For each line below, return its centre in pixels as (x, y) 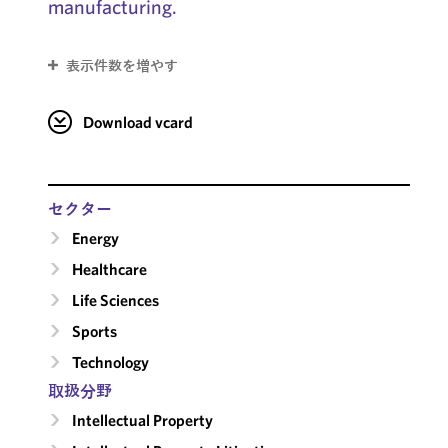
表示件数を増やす (121, 65)
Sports (94, 330)
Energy (95, 237)
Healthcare (109, 268)
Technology (110, 361)
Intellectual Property (142, 419)
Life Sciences (115, 299)
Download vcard (137, 121)
